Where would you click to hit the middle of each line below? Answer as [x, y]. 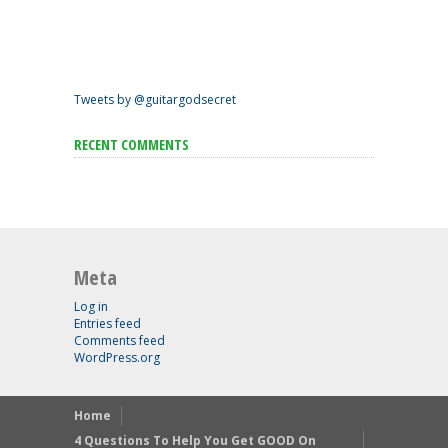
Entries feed [107, 323]
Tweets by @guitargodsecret [155, 99]
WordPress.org [117, 357]
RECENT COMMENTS [131, 144]
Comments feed [119, 340]
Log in [91, 306]
